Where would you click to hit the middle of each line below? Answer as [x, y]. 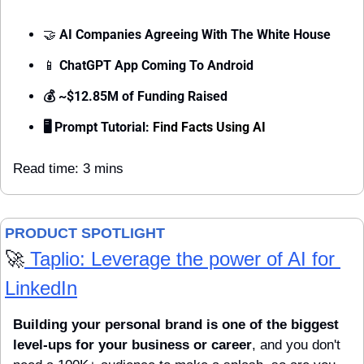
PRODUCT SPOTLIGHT [87, 234]
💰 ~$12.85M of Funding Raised [135, 97]
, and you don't [296, 345]
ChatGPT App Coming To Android [156, 66]
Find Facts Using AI [209, 128]
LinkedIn [41, 288]
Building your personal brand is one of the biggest [176, 325]
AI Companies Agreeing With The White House [193, 35]
